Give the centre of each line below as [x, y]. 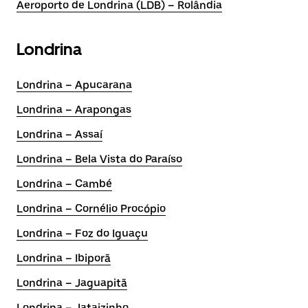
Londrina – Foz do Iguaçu [82, 233]
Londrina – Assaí [59, 134]
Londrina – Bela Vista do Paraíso [99, 159]
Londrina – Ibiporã [64, 258]
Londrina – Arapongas [74, 110]
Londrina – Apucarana [74, 85]
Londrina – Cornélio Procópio [91, 209]
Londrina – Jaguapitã [72, 283]
